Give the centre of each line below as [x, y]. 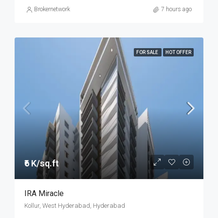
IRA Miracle [44, 193]
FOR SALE [148, 52]
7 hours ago [176, 9]
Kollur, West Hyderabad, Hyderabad [75, 206]
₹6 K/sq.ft [42, 163]
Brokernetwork [52, 9]
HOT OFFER [178, 52]
